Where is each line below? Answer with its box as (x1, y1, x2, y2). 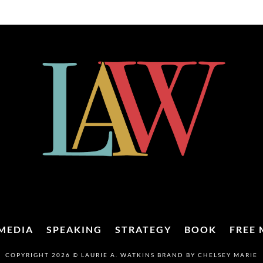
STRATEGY (115, 224, 171, 235)
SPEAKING (46, 224, 102, 235)
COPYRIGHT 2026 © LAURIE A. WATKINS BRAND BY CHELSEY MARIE (5, 251, 258, 259)
